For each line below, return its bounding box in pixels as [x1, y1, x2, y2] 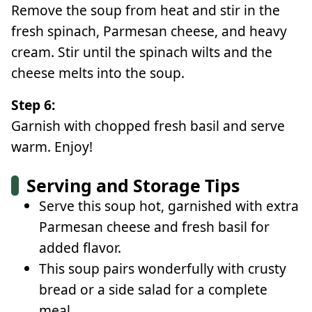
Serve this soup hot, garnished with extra [39, 196, 299, 215]
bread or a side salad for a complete [39, 279, 267, 299]
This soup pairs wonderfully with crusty [39, 258, 286, 278]
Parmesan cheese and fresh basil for [39, 217, 270, 236]
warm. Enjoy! [11, 136, 93, 156]
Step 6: [11, 95, 55, 114]
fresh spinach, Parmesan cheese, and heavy [11, 21, 287, 40]
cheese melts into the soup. [11, 63, 185, 82]
